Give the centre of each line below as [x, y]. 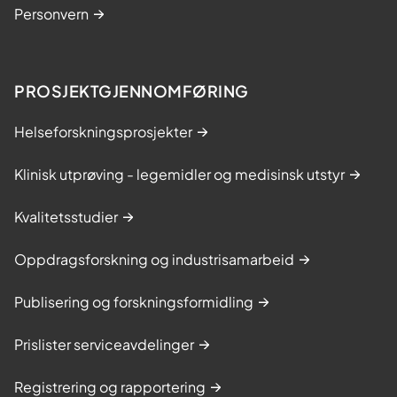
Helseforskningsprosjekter [103, 131]
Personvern [51, 13]
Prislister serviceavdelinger [104, 344]
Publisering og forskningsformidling [134, 301]
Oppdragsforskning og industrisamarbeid [154, 259]
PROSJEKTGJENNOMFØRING [132, 90]
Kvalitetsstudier [66, 216]
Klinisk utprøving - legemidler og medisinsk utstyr [179, 174]
